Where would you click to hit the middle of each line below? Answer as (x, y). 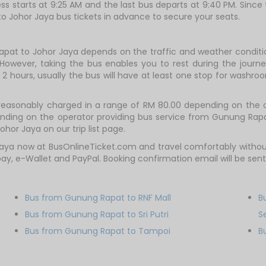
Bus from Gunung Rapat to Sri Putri (97, 214)
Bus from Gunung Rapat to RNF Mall (98, 198)
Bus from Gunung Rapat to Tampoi (98, 231)
